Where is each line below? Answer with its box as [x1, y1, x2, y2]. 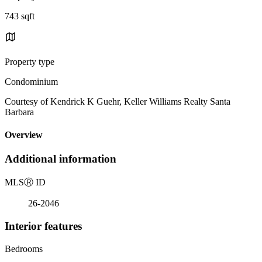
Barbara [5, 106, 34, 117]
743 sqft [5, 11, 35, 21]
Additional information [5, 153, 116, 166]
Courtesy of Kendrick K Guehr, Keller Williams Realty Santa [5, 96, 230, 106]
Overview [5, 130, 43, 140]
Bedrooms [5, 243, 43, 254]
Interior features [5, 219, 82, 232]
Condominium [5, 76, 58, 87]
